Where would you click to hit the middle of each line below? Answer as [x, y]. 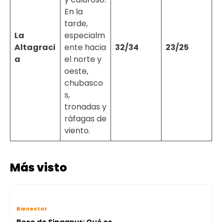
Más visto [38, 167]
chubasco [84, 83]
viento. [77, 131]
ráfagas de [85, 119]
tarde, [76, 24]
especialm [85, 35]
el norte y [83, 59]
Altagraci [35, 47]
